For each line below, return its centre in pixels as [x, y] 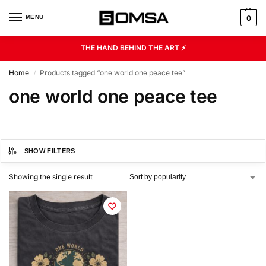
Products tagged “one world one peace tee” [113, 73]
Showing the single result [51, 177]
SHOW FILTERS [50, 151]
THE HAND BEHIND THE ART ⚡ [133, 48]
